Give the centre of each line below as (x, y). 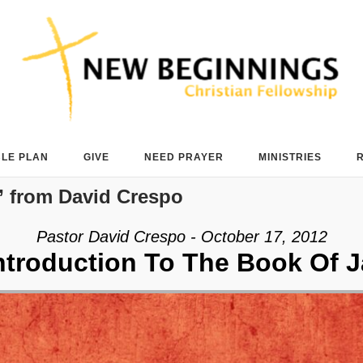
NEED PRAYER (184, 157)
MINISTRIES (290, 157)
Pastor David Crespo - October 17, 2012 (181, 237)
